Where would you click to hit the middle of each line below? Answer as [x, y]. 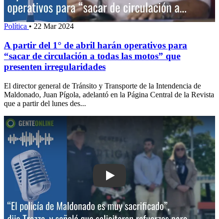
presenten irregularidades [55, 67]
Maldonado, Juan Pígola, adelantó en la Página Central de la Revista [109, 94]
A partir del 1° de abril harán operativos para [96, 45]
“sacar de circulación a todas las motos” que [92, 56]
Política [16, 26]
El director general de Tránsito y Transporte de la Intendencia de [102, 86]
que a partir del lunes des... [45, 103]
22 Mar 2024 [54, 26]
